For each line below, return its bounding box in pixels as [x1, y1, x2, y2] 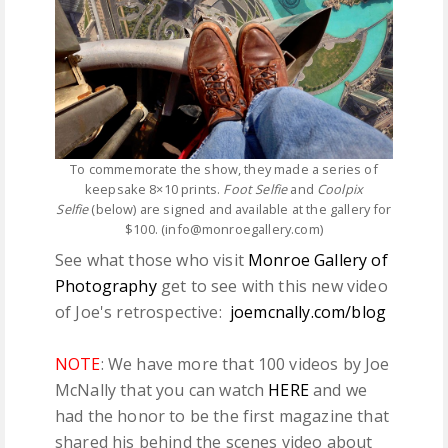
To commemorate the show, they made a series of [70, 160, 378, 179]
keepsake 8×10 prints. [84, 180, 224, 199]
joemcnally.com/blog [230, 301, 387, 324]
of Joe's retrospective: [55, 301, 231, 324]
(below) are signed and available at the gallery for [88, 200, 392, 219]
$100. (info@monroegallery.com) [125, 220, 323, 239]
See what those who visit [55, 249, 249, 272]
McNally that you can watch [55, 379, 269, 402]
